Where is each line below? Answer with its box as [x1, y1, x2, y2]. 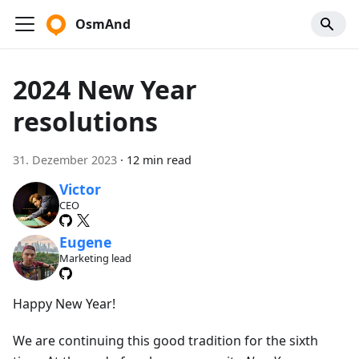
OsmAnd [75, 15, 131, 33]
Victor [58, 179, 101, 200]
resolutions [13, 104, 158, 139]
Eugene [58, 232, 111, 252]
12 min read [127, 152, 192, 167]
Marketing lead [58, 250, 131, 265]
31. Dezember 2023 [13, 152, 117, 167]
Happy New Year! [13, 295, 115, 313]
